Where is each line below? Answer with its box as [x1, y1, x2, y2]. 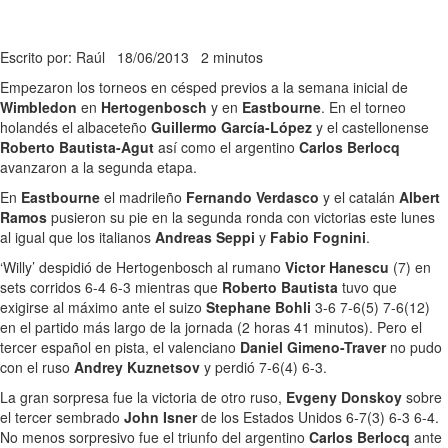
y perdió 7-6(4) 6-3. [200, 357, 327, 377]
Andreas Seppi [155, 227, 255, 247]
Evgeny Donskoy [286, 387, 402, 407]
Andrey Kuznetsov [74, 357, 200, 377]
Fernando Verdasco [186, 187, 319, 207]
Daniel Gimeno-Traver [240, 337, 386, 357]
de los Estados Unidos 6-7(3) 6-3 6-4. [197, 407, 439, 427]
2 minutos [201, 47, 263, 67]
